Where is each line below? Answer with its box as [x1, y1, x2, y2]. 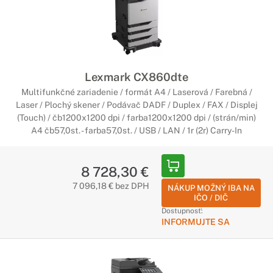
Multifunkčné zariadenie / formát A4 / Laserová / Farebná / [21, 87, 252, 97]
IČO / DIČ [194, 193, 229, 202]
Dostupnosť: [161, 207, 203, 215]
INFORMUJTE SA [161, 217, 230, 227]
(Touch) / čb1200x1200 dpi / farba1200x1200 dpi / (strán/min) [17, 113, 256, 122]
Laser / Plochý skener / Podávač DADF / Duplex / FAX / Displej [15, 100, 258, 110]
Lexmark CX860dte [85, 70, 188, 83]
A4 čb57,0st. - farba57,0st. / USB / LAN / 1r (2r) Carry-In [31, 126, 242, 135]
